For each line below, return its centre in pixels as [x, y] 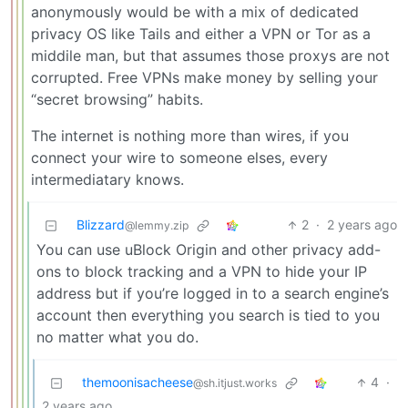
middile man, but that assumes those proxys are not [210, 56]
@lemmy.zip [157, 226]
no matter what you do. [117, 337]
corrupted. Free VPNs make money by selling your [204, 78]
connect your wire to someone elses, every [179, 158]
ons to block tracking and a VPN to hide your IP [202, 272]
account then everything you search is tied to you [208, 316]
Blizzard [101, 225]
